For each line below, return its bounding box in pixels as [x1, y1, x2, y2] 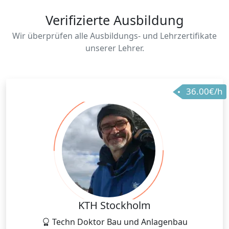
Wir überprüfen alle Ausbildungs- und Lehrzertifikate [12, 30, 217, 41]
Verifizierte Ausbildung [45, 11, 184, 29]
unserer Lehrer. [85, 42, 144, 54]
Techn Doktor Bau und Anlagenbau [50, 216, 188, 227]
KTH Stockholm [78, 198, 151, 212]
